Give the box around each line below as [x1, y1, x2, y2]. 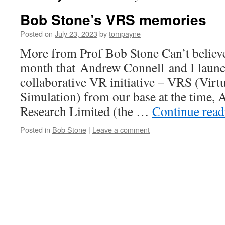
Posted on [20, 28, 53, 39]
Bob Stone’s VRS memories [20, 9, 206, 30]
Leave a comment [92, 124, 150, 135]
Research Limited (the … [20, 102, 152, 120]
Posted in [20, 124, 50, 135]
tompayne [109, 28, 141, 39]
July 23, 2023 [55, 28, 97, 39]
